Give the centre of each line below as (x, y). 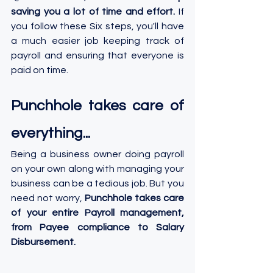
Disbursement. (43, 242)
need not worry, (48, 198)
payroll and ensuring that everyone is (97, 56)
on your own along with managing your (97, 169)
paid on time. (40, 70)
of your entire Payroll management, (97, 213)
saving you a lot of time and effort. (93, 12)
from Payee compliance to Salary (97, 228)
